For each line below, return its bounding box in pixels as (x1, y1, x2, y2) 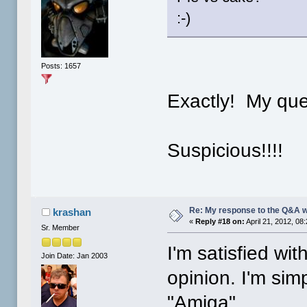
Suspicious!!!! (167, 140, 284, 162)
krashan (52, 206, 91, 219)
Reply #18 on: (195, 217, 245, 226)
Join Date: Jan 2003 (41, 251, 108, 260)
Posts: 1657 (41, 61, 82, 70)
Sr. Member (41, 223, 80, 232)
